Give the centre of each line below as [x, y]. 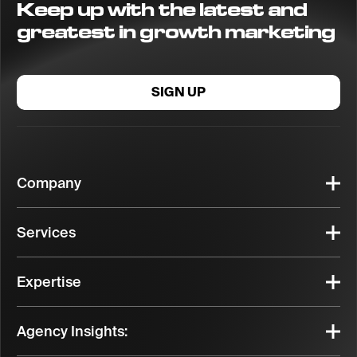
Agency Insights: [72, 331]
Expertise [49, 282]
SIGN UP [178, 92]
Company [49, 183]
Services [46, 232]
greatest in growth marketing [176, 31]
